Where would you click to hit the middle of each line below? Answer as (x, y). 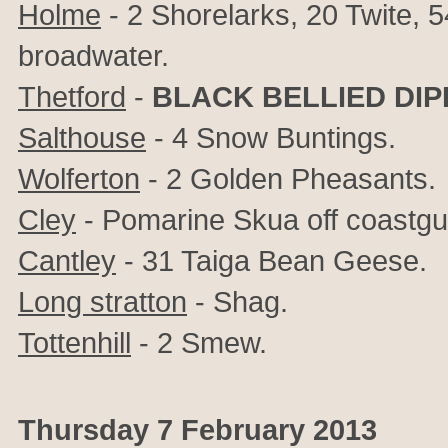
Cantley (67, 260)
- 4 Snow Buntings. (271, 137)
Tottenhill (74, 342)
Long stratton (102, 301)
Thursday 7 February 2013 (197, 429)
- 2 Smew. (199, 342)
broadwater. (93, 55)
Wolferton (79, 178)
